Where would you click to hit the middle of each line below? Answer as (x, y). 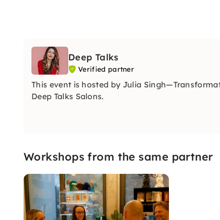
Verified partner (106, 69)
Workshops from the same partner (118, 156)
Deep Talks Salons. (70, 96)
